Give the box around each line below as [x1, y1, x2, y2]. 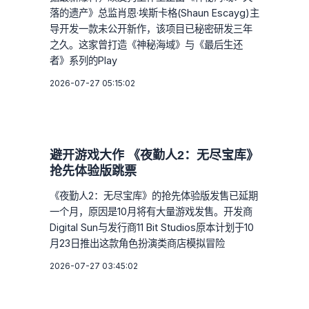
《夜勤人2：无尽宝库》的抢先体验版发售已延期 [50, 189, 258, 201]
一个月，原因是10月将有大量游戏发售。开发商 [50, 205, 252, 217]
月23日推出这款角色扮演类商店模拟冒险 [50, 237, 225, 249]
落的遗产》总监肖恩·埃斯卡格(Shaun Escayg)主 [50, 6, 259, 19]
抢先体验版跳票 [50, 163, 137, 178]
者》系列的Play [50, 54, 117, 66]
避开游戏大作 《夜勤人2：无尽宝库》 [50, 148, 259, 162]
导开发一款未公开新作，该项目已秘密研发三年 [50, 22, 252, 34]
